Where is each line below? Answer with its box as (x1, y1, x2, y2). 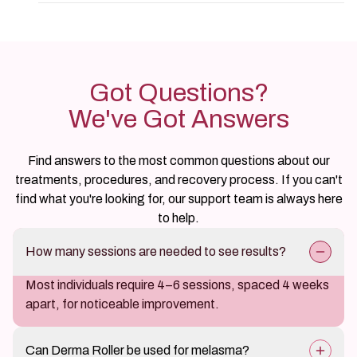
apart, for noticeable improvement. (25, 297, 219, 311)
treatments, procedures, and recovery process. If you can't (14, 173, 343, 186)
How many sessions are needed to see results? (25, 245, 286, 258)
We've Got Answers (68, 105, 289, 133)
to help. (158, 211, 199, 225)
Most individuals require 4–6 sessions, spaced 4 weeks (25, 278, 329, 292)
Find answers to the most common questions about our (27, 154, 330, 167)
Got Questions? (88, 79, 269, 107)
